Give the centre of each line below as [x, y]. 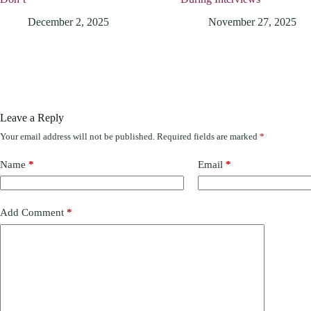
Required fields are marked [208, 136]
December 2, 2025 [68, 22]
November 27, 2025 [252, 22]
